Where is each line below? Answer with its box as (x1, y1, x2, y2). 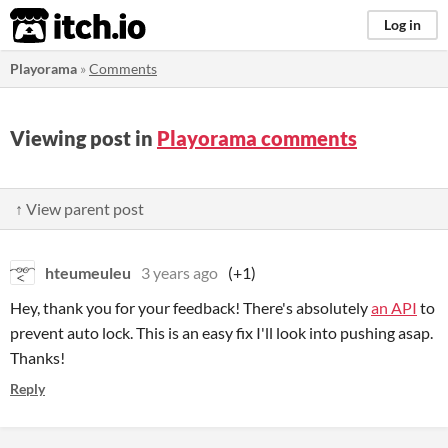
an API (371, 298, 417, 317)
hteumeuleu (45, 263, 131, 282)
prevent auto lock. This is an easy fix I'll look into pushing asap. (10, 323, 433, 342)
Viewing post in (10, 126, 157, 150)
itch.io (9, 6, 97, 46)
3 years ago (141, 263, 218, 282)
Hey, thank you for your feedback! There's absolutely (10, 298, 371, 317)
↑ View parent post (15, 199, 144, 218)
